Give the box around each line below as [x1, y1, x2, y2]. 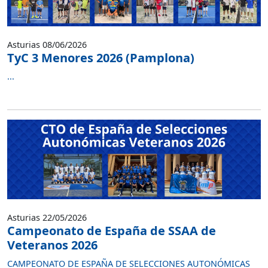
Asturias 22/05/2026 [7, 211, 87, 223]
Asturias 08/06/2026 [7, 39, 87, 50]
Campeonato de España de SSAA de [7, 222, 216, 239]
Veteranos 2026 [7, 236, 98, 253]
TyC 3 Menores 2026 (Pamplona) [7, 50, 194, 66]
